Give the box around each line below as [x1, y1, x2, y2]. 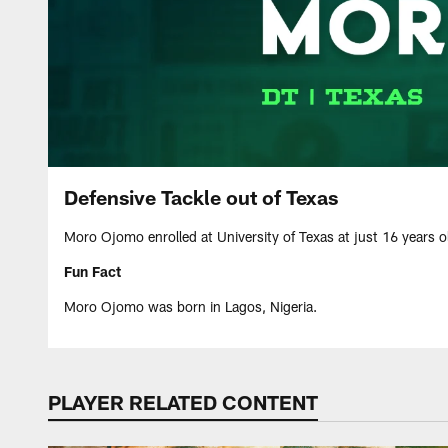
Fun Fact [64, 263, 121, 280]
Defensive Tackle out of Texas [64, 185, 338, 209]
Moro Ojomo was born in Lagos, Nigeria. [64, 298, 317, 315]
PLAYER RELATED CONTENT [48, 390, 318, 414]
